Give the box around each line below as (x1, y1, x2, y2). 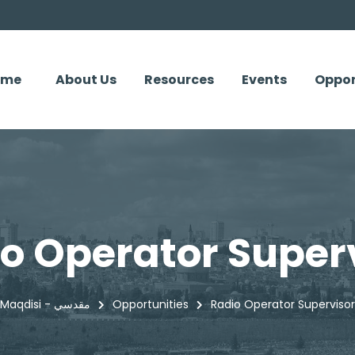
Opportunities (113, 296, 189, 312)
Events (242, 70, 287, 89)
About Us (55, 70, 116, 89)
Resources (144, 70, 214, 89)
